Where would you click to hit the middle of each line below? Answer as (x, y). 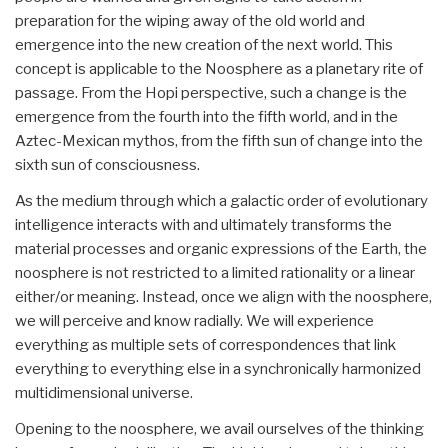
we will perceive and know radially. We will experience (194, 320)
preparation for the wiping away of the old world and (190, 20)
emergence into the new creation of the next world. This (204, 44)
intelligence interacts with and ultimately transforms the (203, 224)
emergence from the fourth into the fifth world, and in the (206, 116)
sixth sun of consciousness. (107, 164)
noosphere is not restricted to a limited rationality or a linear (215, 272)
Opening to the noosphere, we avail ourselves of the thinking (219, 428)
